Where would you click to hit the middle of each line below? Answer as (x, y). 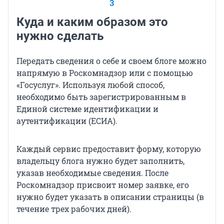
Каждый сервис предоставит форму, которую (109, 148)
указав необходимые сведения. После (92, 172)
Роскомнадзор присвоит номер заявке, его (103, 184)
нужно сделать (60, 36)
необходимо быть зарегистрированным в (101, 96)
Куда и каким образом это (92, 22)
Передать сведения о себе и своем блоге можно (111, 60)
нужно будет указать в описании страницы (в (110, 196)
